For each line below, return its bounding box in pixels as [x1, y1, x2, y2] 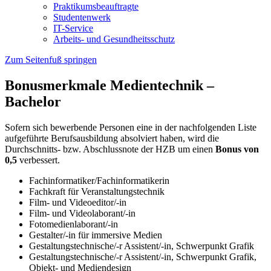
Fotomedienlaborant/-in [29, 218, 118, 229]
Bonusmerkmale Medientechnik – [5, 77, 214, 93]
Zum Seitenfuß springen [5, 54, 97, 65]
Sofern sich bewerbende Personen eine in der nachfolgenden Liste [5, 122, 256, 132]
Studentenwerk [53, 11, 111, 22]
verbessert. [17, 154, 60, 165]
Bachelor [5, 93, 61, 109]
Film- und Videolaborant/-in [29, 207, 135, 218]
